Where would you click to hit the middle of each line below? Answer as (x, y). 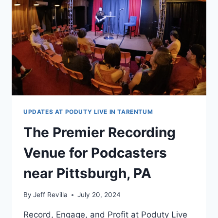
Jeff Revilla (51, 195)
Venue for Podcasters (95, 153)
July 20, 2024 (99, 195)
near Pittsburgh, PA (87, 173)
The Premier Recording (100, 132)
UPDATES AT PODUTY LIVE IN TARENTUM (88, 111)
